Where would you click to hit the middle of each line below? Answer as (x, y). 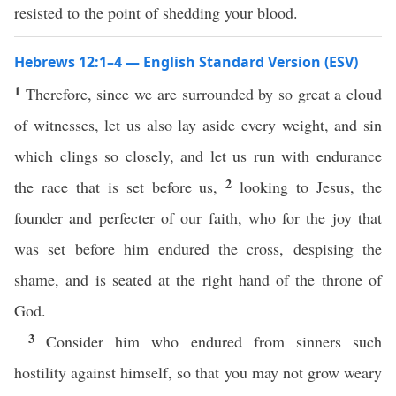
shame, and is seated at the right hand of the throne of (198, 279)
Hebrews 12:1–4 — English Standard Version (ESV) (186, 62)
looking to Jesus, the (311, 187)
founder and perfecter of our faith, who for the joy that (198, 217)
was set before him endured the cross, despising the (198, 248)
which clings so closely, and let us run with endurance (198, 156)
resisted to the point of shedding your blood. (156, 12)
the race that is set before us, (120, 187)
